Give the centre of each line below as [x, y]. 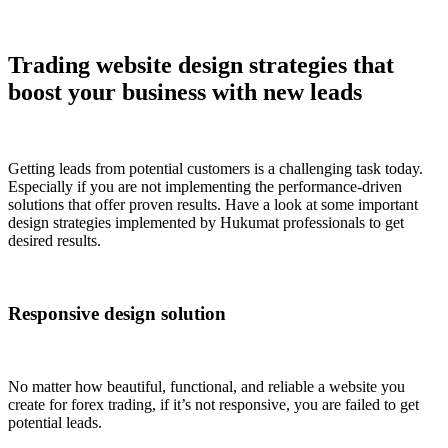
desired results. [54, 241]
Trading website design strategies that [201, 65]
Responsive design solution [117, 313]
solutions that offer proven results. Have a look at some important [213, 205]
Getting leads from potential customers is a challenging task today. [215, 169]
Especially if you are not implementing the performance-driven [205, 187]
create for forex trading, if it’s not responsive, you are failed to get [213, 404]
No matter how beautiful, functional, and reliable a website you [206, 386]
